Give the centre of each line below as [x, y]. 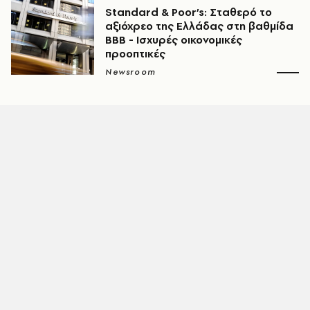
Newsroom [131, 72]
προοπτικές [135, 54]
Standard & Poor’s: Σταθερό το [189, 12]
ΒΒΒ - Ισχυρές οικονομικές [174, 40]
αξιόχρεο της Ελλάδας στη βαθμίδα [199, 26]
